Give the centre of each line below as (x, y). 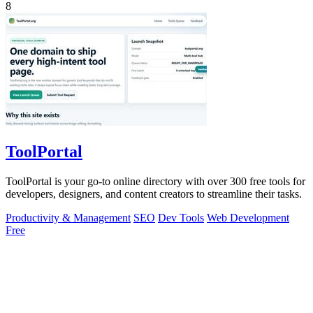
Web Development (248, 217)
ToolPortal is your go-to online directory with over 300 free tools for (155, 181)
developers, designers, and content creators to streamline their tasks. (154, 194)
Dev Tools (181, 217)
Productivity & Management (68, 217)
